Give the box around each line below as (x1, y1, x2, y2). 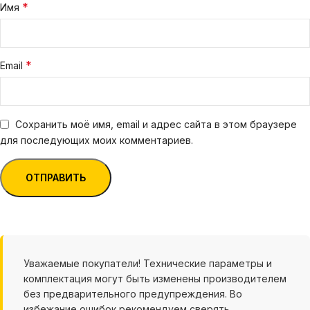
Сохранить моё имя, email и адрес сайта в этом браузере (15, 118, 297, 130)
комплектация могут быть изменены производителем (24, 272, 286, 284)
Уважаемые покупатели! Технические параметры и (24, 257, 272, 269)
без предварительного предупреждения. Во (24, 287, 242, 300)
